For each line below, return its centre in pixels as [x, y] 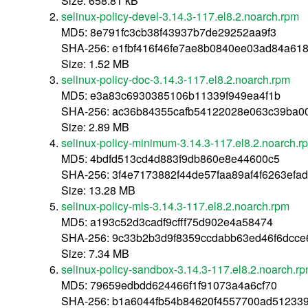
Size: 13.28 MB [98, 190]
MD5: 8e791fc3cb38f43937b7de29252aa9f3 [169, 32]
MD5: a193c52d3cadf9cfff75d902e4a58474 [167, 221]
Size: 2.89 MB [95, 126]
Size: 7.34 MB [95, 253]
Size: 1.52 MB [95, 63]
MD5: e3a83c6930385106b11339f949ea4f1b [171, 95]
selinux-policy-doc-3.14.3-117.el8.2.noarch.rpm [176, 79]
